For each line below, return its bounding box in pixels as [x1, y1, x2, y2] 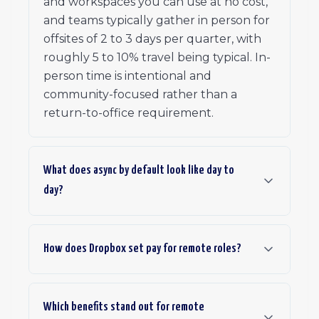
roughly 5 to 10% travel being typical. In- [43, 51, 271, 64]
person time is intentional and [43, 69, 211, 83]
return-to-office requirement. [43, 106, 214, 120]
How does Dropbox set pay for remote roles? [43, 243, 241, 255]
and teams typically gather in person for [43, 14, 270, 27]
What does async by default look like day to [43, 164, 234, 177]
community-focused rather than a [43, 88, 237, 101]
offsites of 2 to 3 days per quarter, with [43, 32, 261, 46]
